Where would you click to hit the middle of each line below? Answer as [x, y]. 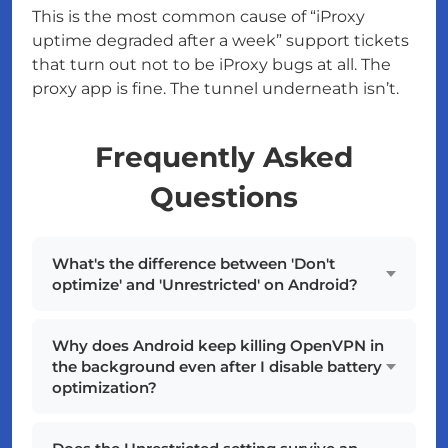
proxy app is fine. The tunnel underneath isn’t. [215, 89]
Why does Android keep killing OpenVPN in [218, 346]
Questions [224, 197]
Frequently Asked [224, 157]
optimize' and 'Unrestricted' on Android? [205, 285]
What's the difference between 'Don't [193, 264]
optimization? [104, 388]
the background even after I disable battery [217, 367]
